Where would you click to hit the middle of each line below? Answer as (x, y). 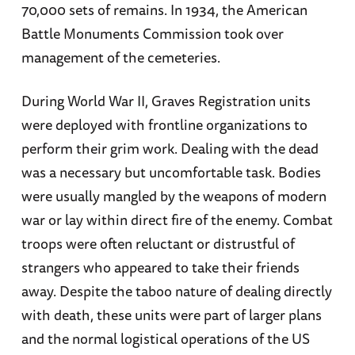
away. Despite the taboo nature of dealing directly (176, 290)
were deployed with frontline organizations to (164, 124)
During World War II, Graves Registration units (166, 100)
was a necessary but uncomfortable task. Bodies (171, 172)
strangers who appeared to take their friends (160, 267)
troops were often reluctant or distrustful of (158, 243)
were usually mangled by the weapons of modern (174, 195)
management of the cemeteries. (120, 57)
